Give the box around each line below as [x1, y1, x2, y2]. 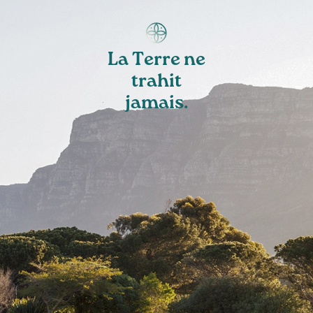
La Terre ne [108, 47, 206, 75]
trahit [131, 68, 182, 96]
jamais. [125, 90, 189, 118]
